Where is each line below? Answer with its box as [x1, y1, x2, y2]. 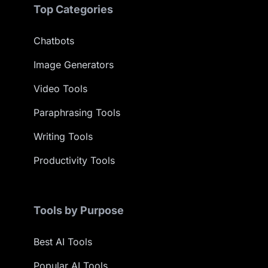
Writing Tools [33, 130, 93, 142]
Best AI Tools [33, 236, 92, 248]
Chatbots [33, 35, 74, 47]
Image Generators [33, 59, 114, 71]
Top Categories [33, 3, 113, 16]
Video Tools [33, 83, 87, 95]
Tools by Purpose [33, 204, 124, 217]
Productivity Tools [33, 154, 115, 166]
